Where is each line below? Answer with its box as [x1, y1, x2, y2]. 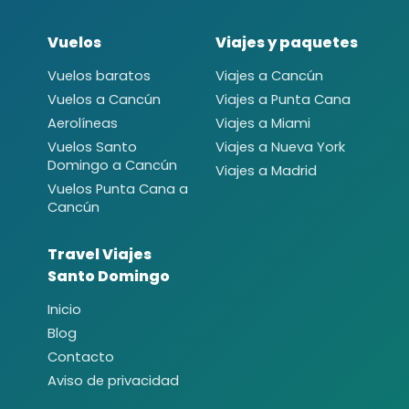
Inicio [47, 299, 81, 319]
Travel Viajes [47, 243, 152, 265]
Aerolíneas [47, 113, 118, 132]
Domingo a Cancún [47, 155, 177, 174]
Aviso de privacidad [47, 371, 179, 390]
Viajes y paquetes [215, 31, 358, 53]
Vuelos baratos [47, 66, 151, 85]
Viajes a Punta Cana [215, 89, 351, 109]
